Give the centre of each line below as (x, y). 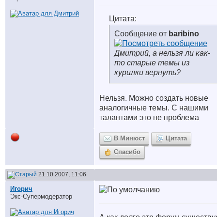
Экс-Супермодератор (41, 196)
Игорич (21, 189)
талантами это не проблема (150, 117)
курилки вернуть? (147, 72)
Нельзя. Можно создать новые (154, 98)
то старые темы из (152, 63)
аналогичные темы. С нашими (154, 108)
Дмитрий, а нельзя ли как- (162, 53)
